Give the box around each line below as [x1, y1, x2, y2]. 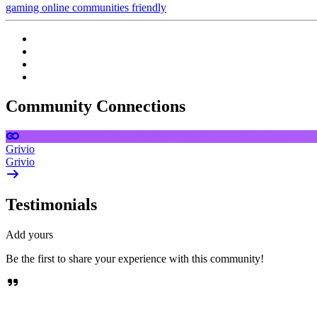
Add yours [6, 229, 53, 241]
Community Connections [6, 97, 185, 116]
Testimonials [6, 195, 97, 214]
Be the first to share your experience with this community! [6, 253, 264, 265]
